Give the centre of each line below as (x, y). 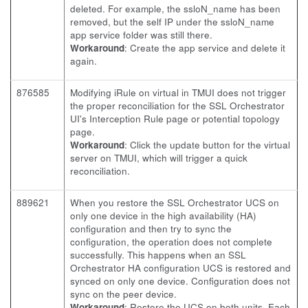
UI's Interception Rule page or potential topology (175, 119)
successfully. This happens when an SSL (158, 255)
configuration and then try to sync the (151, 229)
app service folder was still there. (141, 35)
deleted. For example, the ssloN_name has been (175, 9)
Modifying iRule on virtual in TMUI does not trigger (178, 92)
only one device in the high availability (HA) (163, 216)
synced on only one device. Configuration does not (180, 281)
